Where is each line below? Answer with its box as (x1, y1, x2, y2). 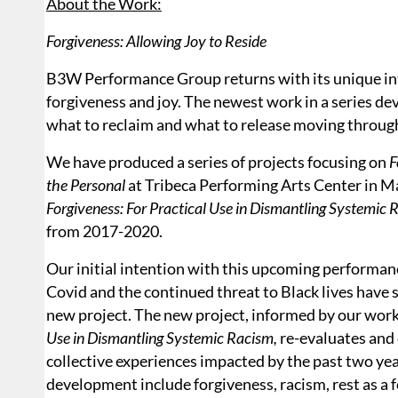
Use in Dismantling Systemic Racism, (46, 328, 277, 348)
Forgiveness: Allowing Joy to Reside (46, 31, 267, 52)
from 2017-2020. (46, 221, 163, 242)
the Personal (46, 175, 125, 195)
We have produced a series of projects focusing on (46, 152, 389, 172)
